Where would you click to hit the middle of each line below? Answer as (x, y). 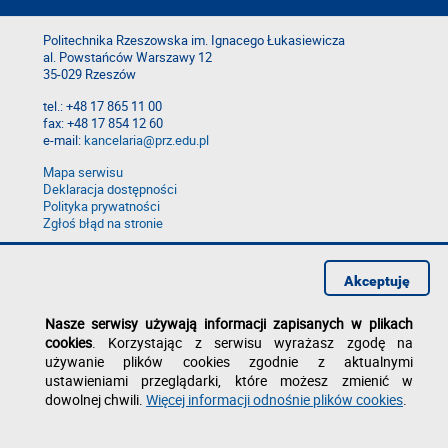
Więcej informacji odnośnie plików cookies (274, 399)
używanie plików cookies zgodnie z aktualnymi (229, 361)
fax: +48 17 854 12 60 (103, 124)
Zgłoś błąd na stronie (103, 224)
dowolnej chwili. (95, 399)
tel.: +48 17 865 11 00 (102, 107)
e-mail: (63, 141)
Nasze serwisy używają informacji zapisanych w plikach (229, 323)
